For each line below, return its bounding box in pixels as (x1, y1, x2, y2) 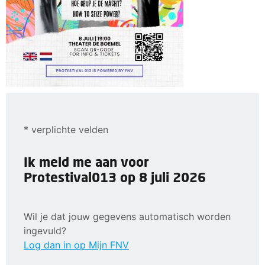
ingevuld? (24, 224, 66, 237)
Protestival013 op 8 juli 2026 (24, 169, 206, 185)
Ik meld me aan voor (24, 154, 149, 170)
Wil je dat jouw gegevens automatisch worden (24, 210, 231, 222)
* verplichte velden (24, 124, 108, 135)
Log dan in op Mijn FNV (24, 238, 129, 251)
